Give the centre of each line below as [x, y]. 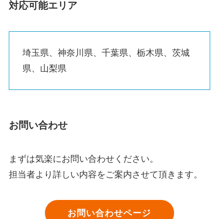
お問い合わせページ [109, 213]
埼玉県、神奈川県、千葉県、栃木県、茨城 [106, 53]
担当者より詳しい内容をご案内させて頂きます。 [105, 175]
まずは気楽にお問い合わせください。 [83, 159]
